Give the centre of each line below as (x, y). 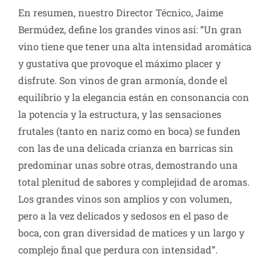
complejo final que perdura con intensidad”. (118, 250)
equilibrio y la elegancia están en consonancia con (134, 97)
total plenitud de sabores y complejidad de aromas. (134, 182)
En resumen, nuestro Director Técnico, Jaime (121, 13)
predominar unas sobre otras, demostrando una (128, 165)
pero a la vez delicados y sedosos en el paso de (123, 216)
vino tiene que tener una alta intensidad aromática (135, 47)
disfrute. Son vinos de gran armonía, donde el (123, 80)
